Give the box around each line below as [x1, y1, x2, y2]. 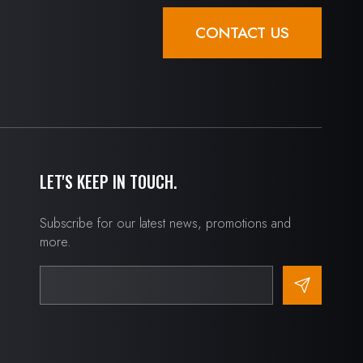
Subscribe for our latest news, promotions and [39, 214, 291, 233]
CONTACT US [194, 21, 289, 44]
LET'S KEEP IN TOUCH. [39, 169, 177, 194]
